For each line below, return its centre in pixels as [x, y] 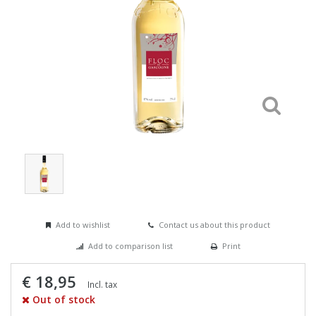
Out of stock [62, 299]
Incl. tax [102, 284]
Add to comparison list [130, 245]
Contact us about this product [214, 224]
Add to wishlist [83, 224]
